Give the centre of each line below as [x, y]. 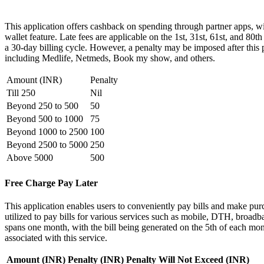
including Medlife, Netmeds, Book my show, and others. [110, 58]
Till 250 [21, 93]
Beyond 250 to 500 [42, 106]
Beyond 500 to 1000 [45, 119]
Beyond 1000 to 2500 [47, 132]
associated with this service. [56, 237]
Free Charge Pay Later [51, 183]
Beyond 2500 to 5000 [47, 145]
